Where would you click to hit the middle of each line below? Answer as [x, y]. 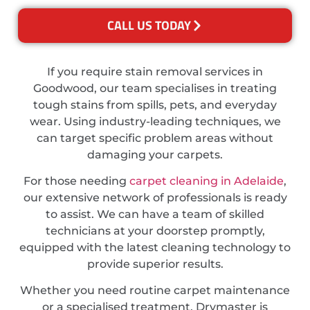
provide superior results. [155, 264]
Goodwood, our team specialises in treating [155, 88]
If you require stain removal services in [155, 71]
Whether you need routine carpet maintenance [155, 291]
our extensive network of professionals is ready [155, 198]
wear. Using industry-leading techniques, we [155, 121]
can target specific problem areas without [155, 138]
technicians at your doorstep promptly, [155, 231]
